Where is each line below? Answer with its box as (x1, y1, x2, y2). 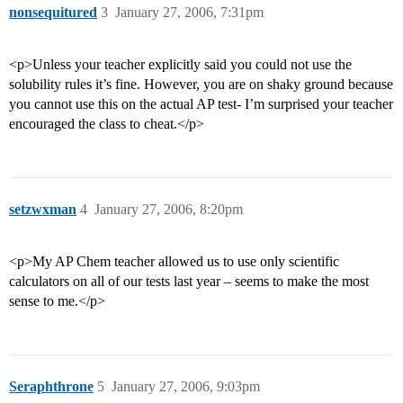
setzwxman (9, 201, 76, 218)
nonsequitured (9, 4, 97, 21)
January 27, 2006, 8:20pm (94, 201, 243, 218)
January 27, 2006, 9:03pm (112, 379, 260, 395)
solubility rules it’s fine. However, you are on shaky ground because (9, 76, 393, 93)
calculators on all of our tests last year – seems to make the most (9, 273, 369, 290)
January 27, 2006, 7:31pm (115, 4, 264, 21)
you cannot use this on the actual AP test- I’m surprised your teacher (9, 96, 393, 112)
